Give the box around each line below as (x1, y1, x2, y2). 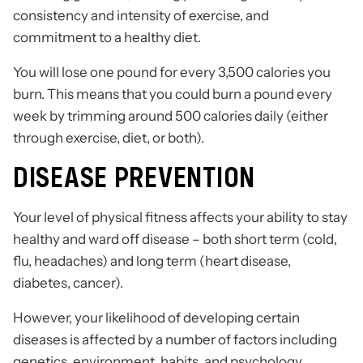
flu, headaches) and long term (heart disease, (13, 252, 291, 271)
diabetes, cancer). (13, 274, 123, 293)
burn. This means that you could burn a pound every (13, 85, 332, 104)
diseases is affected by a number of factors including (13, 331, 337, 349)
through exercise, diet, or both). (13, 129, 204, 147)
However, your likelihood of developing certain (13, 309, 300, 327)
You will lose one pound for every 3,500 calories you (13, 63, 331, 82)
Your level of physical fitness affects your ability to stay (13, 208, 348, 227)
